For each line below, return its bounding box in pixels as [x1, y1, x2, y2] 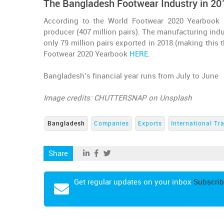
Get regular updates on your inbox [74, 177, 193, 186]
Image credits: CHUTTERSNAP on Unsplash [43, 93, 192, 102]
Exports [138, 120, 162, 127]
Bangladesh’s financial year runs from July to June [43, 71, 218, 80]
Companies [94, 120, 129, 127]
